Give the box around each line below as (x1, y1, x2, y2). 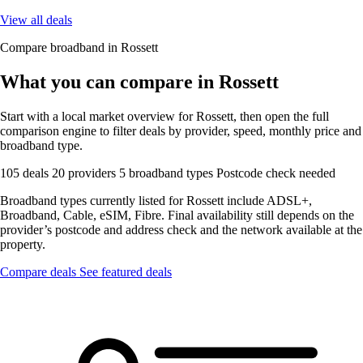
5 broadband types (119, 165, 216, 180)
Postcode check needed (216, 165, 335, 180)
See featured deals (79, 264, 172, 279)
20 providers (52, 165, 119, 180)
